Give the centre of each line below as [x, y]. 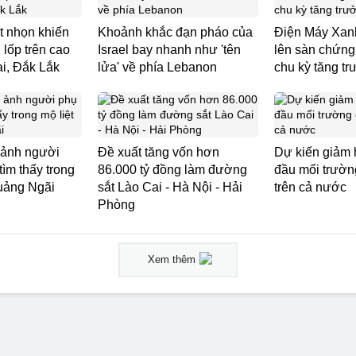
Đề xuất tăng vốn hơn [159, 152]
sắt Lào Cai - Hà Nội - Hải [170, 187]
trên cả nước [310, 187]
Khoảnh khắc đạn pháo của [175, 32]
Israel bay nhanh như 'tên [169, 50]
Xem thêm [172, 259]
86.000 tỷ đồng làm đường [172, 170]
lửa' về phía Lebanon [157, 67]
